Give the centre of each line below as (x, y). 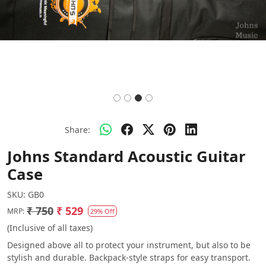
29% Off (102, 211)
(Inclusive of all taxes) (50, 228)
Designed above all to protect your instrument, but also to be (129, 245)
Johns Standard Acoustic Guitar (126, 156)
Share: (77, 129)
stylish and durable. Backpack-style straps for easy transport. (129, 257)
